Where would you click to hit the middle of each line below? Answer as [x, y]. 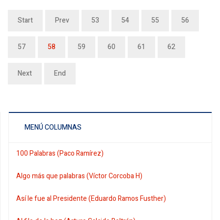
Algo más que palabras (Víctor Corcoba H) [79, 176]
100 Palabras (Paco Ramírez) [60, 153]
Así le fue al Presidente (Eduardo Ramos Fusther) [91, 198]
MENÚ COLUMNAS [53, 127]
